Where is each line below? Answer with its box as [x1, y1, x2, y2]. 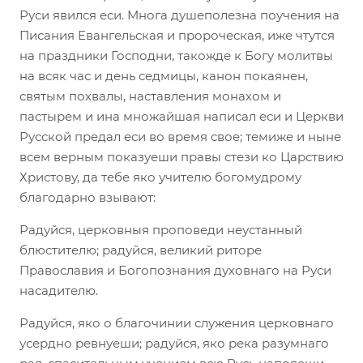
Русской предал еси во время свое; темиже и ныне [19, 128, 341, 144]
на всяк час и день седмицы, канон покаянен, [19, 67, 308, 83]
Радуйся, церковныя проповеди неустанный [19, 221, 302, 237]
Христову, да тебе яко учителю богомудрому [19, 169, 301, 185]
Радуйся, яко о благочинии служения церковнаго [19, 314, 334, 331]
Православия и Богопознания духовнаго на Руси [19, 262, 331, 278]
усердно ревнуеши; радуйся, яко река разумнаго [19, 335, 329, 351]
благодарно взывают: [19, 189, 156, 205]
